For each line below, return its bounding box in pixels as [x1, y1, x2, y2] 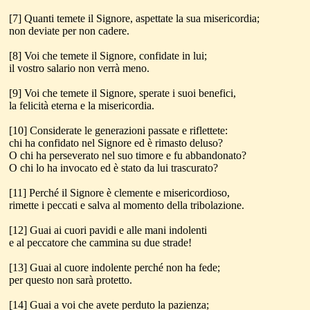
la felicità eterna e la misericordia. [9, 100, 154, 111]
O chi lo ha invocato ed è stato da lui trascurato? [9, 162, 218, 174]
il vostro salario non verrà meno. [9, 62, 149, 74]
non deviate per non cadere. [9, 25, 129, 37]
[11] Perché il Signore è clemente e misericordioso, [9, 187, 230, 199]
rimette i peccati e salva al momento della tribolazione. [9, 199, 244, 211]
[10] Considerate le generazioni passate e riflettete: [9, 125, 228, 136]
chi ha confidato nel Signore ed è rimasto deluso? [9, 137, 223, 149]
